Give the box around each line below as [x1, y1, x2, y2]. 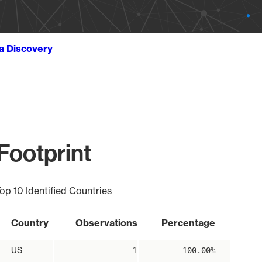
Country [11, 217, 49, 229]
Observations [75, 217, 137, 229]
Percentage [161, 217, 215, 229]
